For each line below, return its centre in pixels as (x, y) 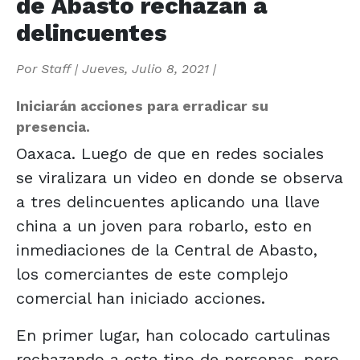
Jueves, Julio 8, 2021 (145, 68)
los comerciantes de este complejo (152, 274)
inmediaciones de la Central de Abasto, (167, 250)
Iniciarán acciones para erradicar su (142, 106)
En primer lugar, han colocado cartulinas (173, 335)
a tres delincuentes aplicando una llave (168, 201)
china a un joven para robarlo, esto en (164, 225)
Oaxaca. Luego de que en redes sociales (170, 153)
